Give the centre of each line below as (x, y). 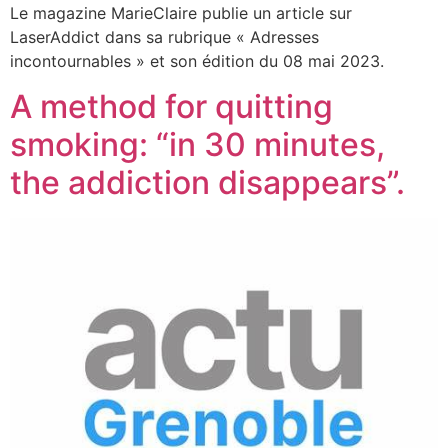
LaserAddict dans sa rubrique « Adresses (164, 37)
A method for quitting (171, 106)
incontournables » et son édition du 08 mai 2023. (197, 61)
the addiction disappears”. (207, 182)
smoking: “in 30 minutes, (197, 144)
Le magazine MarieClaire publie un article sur (181, 13)
